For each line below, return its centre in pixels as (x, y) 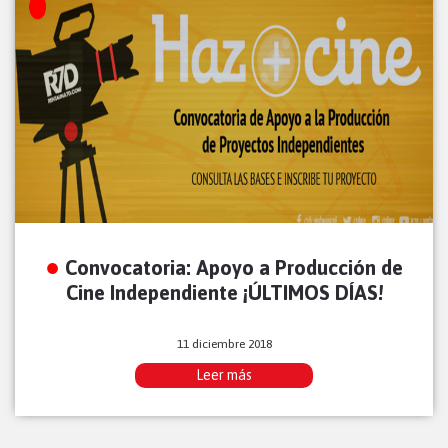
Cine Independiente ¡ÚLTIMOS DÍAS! (224, 293)
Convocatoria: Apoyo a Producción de (234, 268)
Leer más (224, 375)
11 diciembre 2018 (224, 344)
